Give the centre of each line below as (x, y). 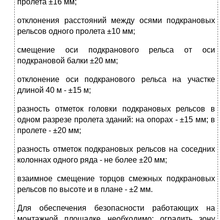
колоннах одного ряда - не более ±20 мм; (92, 160)
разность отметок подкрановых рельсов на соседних (116, 149)
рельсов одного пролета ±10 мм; (76, 31)
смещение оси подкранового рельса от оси (116, 50)
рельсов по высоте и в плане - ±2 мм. (85, 190)
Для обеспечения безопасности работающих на (116, 208)
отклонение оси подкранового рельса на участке (116, 80)
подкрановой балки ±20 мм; (68, 61)
